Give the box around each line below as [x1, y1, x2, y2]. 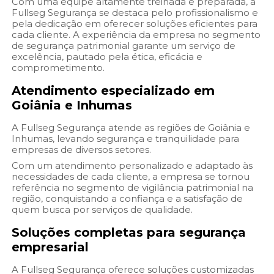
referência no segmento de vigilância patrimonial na [12, 182, 254, 194]
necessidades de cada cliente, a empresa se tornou [12, 171, 250, 183]
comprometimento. [12, 62, 105, 74]
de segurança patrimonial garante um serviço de [12, 40, 236, 52]
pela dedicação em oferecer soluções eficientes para [12, 18, 258, 30]
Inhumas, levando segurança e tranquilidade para [12, 133, 240, 145]
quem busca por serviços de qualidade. [12, 204, 193, 216]
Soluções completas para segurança [12, 225, 246, 240]
